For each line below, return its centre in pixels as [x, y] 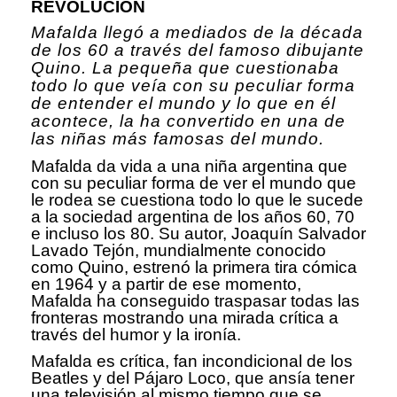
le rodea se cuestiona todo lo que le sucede [197, 200]
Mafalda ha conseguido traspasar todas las [195, 301]
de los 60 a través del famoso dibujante [198, 51]
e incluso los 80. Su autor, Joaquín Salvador [198, 234]
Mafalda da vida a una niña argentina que [189, 167]
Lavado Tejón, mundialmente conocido [179, 251]
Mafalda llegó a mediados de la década [197, 33]
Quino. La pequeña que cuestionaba [185, 68]
